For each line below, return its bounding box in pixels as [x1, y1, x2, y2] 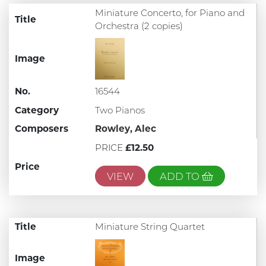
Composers [14, 123, 68, 135]
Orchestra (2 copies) [94, 20, 183, 31]
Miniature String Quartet [94, 221, 205, 233]
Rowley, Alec [94, 123, 156, 135]
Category [14, 104, 59, 116]
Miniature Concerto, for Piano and [94, 7, 245, 18]
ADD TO [159, 170, 202, 182]
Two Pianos [94, 104, 145, 116]
